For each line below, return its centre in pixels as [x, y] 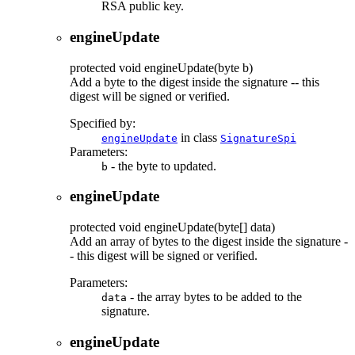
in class [199, 137]
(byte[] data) [244, 227]
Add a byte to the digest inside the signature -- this [195, 82]
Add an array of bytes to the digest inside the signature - [209, 242]
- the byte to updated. [162, 166]
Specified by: [103, 123]
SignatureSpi [258, 138]
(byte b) [233, 67]
